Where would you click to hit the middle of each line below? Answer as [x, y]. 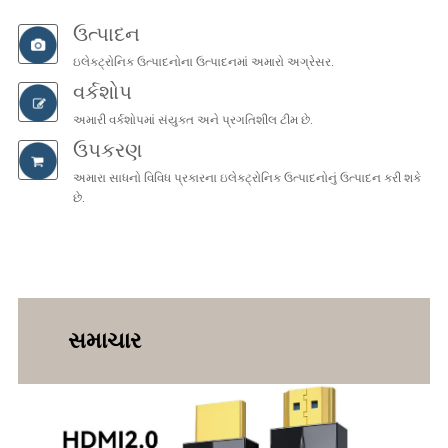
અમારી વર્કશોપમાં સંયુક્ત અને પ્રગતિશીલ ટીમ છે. [192, 120]
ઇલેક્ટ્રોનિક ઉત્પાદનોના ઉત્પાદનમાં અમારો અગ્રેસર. [203, 62]
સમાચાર [104, 341]
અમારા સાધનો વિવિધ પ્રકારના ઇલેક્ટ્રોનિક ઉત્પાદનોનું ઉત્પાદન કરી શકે [246, 178]
